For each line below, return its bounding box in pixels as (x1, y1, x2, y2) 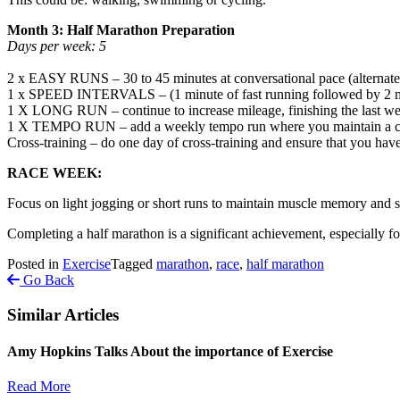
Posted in (7, 255, 62, 271)
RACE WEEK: (7, 164, 102, 180)
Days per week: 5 (7, 37, 106, 54)
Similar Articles (7, 304, 119, 324)
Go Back (20, 271, 74, 287)
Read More (7, 379, 71, 395)
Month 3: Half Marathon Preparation (7, 21, 235, 37)
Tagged (111, 255, 156, 271)
